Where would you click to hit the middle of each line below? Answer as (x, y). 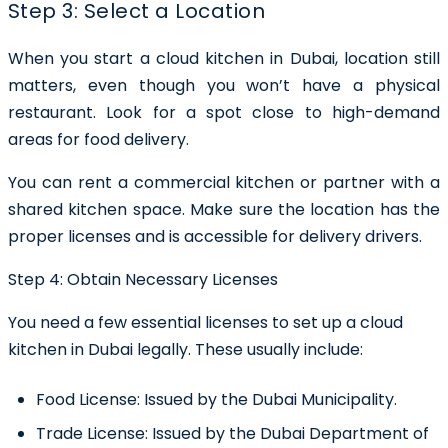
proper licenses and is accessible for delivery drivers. (215, 236)
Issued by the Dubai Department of (290, 434)
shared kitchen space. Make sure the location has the (224, 209)
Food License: (90, 399)
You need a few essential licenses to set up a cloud (205, 322)
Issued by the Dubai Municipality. (270, 399)
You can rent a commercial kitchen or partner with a (224, 182)
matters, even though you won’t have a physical (224, 85)
